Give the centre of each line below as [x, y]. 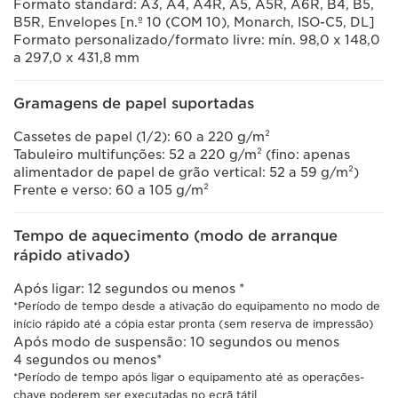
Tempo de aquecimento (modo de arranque [175, 236]
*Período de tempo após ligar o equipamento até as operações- [189, 377]
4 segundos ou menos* [88, 360]
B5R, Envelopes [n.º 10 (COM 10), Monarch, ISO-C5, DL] [194, 22]
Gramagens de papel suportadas [134, 103]
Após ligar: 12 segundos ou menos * [129, 289]
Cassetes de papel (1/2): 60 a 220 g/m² [143, 137]
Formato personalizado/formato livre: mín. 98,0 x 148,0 [197, 40]
